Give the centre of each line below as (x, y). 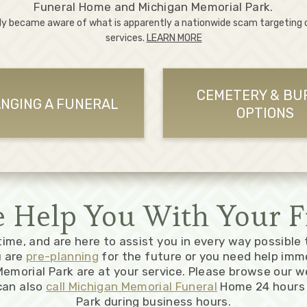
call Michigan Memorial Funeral (132, 286)
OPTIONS (265, 113)
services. (126, 38)
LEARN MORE (174, 38)
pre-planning (63, 256)
